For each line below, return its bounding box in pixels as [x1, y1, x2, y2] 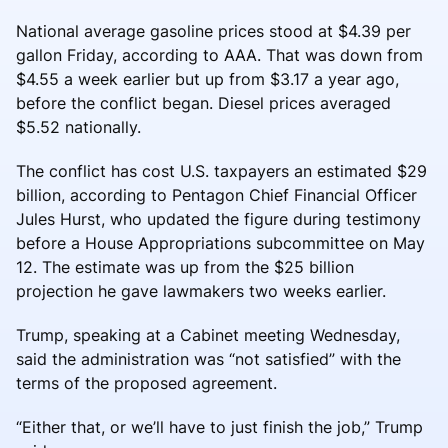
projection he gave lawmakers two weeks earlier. [16, 280, 386, 301]
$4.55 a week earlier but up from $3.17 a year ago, [16, 68, 399, 89]
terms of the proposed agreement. [16, 372, 277, 393]
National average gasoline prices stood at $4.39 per [16, 20, 411, 41]
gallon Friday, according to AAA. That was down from [16, 44, 423, 65]
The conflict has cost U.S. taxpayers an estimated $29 [16, 160, 427, 181]
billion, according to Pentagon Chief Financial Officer [16, 184, 417, 205]
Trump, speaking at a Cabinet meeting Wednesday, [16, 324, 400, 345]
